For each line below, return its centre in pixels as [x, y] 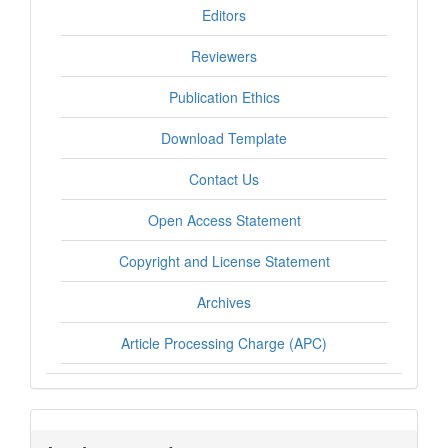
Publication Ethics [224, 97]
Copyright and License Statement [224, 261]
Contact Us [224, 179]
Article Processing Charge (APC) [224, 343]
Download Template [224, 138]
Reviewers [224, 56]
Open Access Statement [224, 220]
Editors [224, 15]
